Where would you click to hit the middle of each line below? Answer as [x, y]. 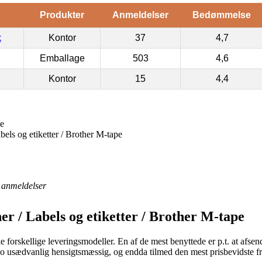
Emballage [62, 58]
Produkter [62, 15]
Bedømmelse [222, 15]
